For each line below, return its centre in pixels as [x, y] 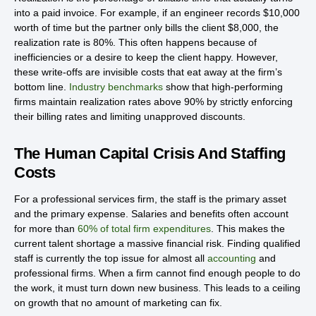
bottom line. [42, 87]
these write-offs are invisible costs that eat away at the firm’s [148, 72]
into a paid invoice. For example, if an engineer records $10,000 [157, 13]
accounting [232, 259]
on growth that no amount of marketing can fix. [118, 303]
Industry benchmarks [116, 87]
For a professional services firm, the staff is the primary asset [150, 199]
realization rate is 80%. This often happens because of [135, 43]
